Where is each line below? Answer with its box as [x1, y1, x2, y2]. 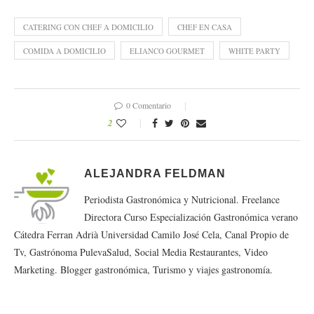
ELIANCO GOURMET [130, 45, 205, 56]
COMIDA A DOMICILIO [23, 45, 106, 56]
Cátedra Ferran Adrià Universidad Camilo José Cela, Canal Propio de [14, 227, 289, 241]
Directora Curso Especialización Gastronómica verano [84, 210, 298, 224]
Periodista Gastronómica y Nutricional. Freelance [84, 192, 280, 206]
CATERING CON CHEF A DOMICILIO [23, 21, 153, 32]
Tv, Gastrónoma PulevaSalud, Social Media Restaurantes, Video [14, 245, 268, 259]
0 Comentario [126, 99, 171, 111]
